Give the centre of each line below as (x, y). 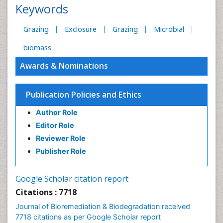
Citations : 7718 (46, 192)
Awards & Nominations (64, 66)
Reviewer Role (61, 138)
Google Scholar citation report (72, 179)
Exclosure (81, 29)
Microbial (169, 29)
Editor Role (55, 125)
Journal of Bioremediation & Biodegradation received (103, 206)
